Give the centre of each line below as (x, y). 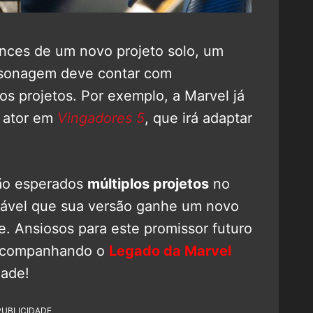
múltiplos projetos (148, 183)
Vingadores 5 (101, 118)
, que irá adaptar (198, 118)
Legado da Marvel (170, 250)
